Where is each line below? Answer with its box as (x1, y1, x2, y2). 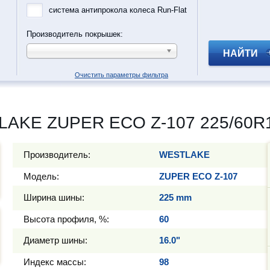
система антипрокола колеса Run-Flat (49, 5, 187, 14)
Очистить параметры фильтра (75, 71, 168, 78)
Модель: (24, 171, 59, 181)
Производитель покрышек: (27, 30, 123, 39)
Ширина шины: (24, 192, 84, 202)
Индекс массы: (24, 257, 86, 267)
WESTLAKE (159, 149, 210, 160)
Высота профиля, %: (24, 214, 109, 224)
